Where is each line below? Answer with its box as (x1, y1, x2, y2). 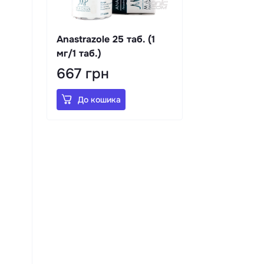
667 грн (57, 64, 109, 82)
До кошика (78, 94, 121, 105)
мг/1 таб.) (57, 47, 101, 60)
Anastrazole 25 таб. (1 (57, 32, 155, 45)
